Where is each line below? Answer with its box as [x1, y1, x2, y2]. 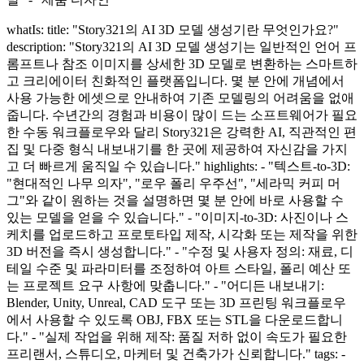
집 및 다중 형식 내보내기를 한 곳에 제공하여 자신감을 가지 [6, 141, 348, 156]
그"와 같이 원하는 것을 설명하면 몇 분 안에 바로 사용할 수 [6, 193, 344, 207]
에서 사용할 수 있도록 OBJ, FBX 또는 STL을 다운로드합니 [6, 312, 343, 327]
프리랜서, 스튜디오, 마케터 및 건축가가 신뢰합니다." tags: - [6, 346, 345, 361]
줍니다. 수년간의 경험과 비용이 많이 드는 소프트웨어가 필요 [6, 107, 357, 122]
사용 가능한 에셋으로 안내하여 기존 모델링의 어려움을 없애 [6, 90, 354, 105]
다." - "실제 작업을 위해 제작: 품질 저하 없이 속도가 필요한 [6, 329, 347, 344]
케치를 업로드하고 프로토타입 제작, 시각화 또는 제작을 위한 [6, 227, 357, 241]
